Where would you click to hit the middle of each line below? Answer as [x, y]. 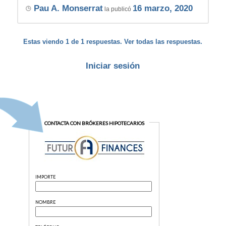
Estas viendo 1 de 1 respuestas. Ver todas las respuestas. [113, 42]
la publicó [118, 9]
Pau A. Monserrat [68, 9]
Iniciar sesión [113, 66]
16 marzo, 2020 [162, 9]
